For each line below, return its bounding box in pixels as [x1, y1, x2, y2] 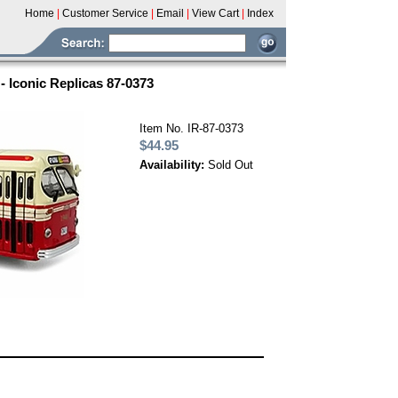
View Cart [192, 7, 239, 20]
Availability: [139, 158, 208, 171]
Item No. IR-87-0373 [139, 122, 243, 135]
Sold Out [208, 158, 253, 171]
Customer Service [62, 7, 148, 20]
